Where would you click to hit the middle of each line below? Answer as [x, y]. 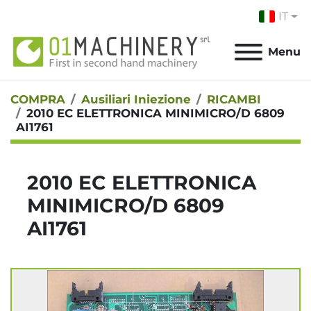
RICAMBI [234, 100]
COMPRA [38, 100]
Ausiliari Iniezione [136, 100]
